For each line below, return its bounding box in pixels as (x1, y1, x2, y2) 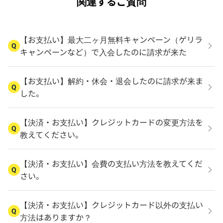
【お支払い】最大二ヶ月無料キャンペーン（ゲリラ (20, 33, 203, 45)
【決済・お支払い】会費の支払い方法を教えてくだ (20, 157, 203, 169)
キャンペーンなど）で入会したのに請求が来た (20, 46, 187, 58)
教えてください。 (20, 128, 83, 140)
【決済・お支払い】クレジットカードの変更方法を (20, 116, 203, 128)
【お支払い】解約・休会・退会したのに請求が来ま (20, 75, 203, 87)
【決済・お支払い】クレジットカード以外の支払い (20, 199, 203, 211)
